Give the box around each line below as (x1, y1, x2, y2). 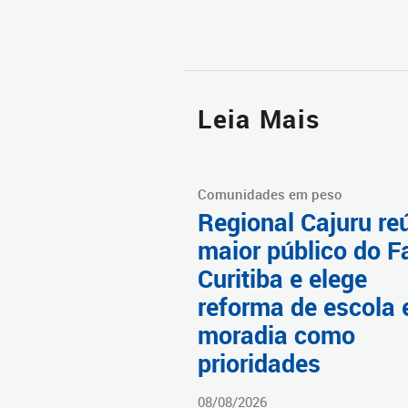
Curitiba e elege (198, 262, 367, 296)
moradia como (198, 319, 355, 352)
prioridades (198, 347, 321, 381)
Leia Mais (198, 102, 321, 137)
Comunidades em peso (198, 185, 342, 204)
